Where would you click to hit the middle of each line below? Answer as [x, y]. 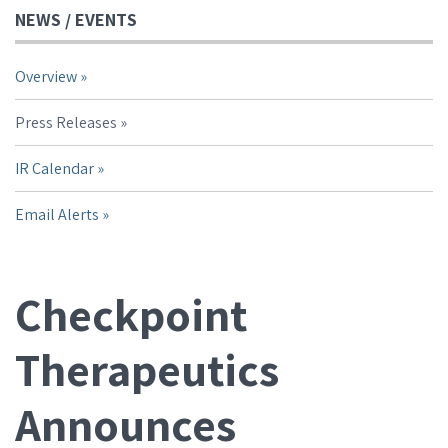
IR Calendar [54, 168]
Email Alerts [57, 214]
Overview [46, 76]
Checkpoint [131, 314]
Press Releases [66, 122]
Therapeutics [147, 369]
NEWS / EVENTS [76, 19]
